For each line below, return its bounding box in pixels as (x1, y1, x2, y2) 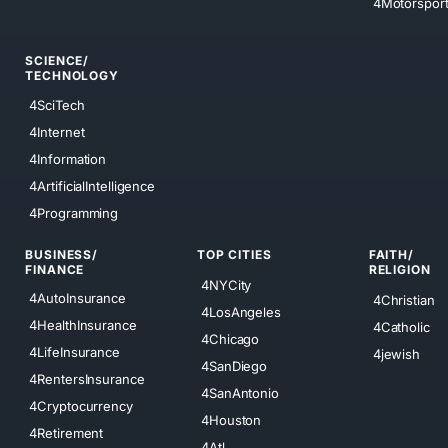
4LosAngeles (201, 303, 281, 320)
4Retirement (29, 425, 104, 442)
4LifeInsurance (29, 344, 120, 361)
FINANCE (25, 262, 85, 278)
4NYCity (201, 276, 252, 293)
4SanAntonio (201, 384, 279, 401)
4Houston (201, 411, 262, 428)
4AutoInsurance (29, 290, 126, 307)
